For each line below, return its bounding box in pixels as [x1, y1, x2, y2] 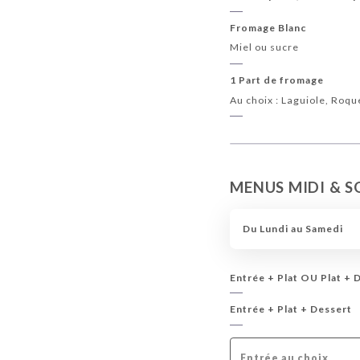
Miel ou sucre [230, 41, 300, 54]
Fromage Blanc [230, 22, 307, 35]
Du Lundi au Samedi [242, 223, 343, 235]
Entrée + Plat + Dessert [230, 303, 353, 316]
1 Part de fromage [230, 74, 325, 87]
